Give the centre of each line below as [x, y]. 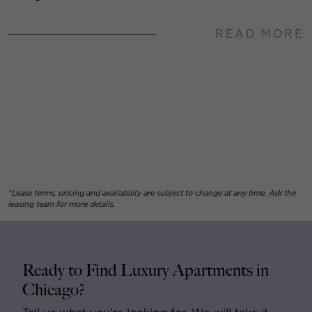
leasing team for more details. [62, 204]
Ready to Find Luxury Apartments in [146, 271]
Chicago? [54, 290]
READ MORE [259, 34]
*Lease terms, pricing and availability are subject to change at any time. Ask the [152, 193]
